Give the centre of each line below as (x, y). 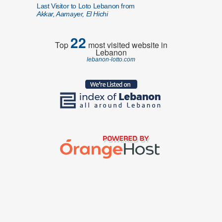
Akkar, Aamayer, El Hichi (72, 14)
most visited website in (127, 45)
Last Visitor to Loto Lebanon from (86, 6)
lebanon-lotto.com (111, 59)
